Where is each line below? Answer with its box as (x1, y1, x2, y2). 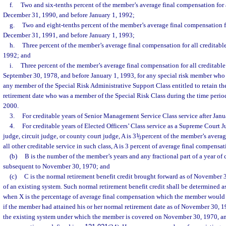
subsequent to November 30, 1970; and (3, 162, 110, 170)
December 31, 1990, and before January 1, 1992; (3, 11, 135, 19)
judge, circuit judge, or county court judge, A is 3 (3, 132, 136, 140)
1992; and (3, 51, 31, 59)
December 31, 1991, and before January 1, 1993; (3, 31, 135, 39)
